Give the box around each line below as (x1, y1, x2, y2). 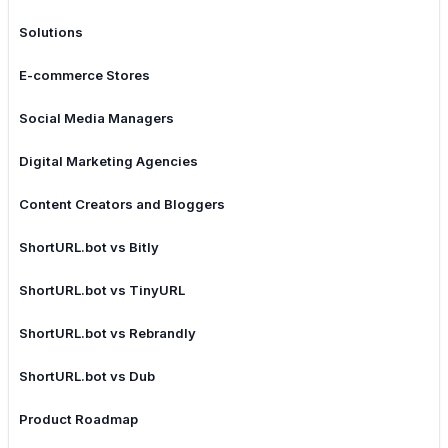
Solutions (19, 24, 83, 41)
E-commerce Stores (19, 67, 150, 84)
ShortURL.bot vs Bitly (19, 239, 159, 256)
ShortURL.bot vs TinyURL (19, 282, 185, 299)
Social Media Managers (19, 110, 174, 127)
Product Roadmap (19, 411, 138, 428)
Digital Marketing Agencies (19, 153, 198, 170)
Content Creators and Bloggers (19, 196, 225, 213)
